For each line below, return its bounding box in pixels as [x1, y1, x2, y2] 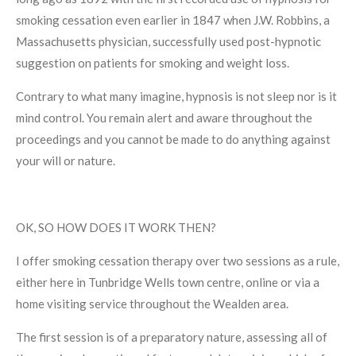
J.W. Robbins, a [253, 12, 330, 27]
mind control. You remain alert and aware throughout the [16, 110, 312, 125]
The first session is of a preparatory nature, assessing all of [16, 329, 327, 344]
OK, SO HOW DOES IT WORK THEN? [16, 219, 216, 234]
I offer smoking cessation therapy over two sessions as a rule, [16, 253, 339, 268]
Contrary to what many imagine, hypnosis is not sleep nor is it [16, 88, 337, 103]
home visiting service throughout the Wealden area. [16, 296, 288, 311]
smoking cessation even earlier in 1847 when [16, 12, 253, 27]
